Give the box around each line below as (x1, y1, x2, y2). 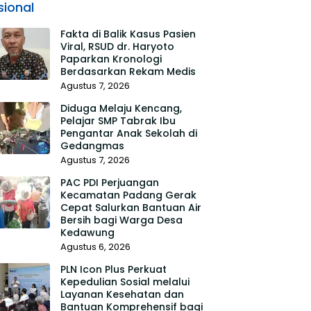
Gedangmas (60, 139, 124, 153)
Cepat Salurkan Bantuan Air (60, 201, 201, 215)
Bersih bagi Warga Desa (60, 213, 183, 227)
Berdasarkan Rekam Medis (60, 65, 196, 78)
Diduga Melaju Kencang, (60, 101, 182, 115)
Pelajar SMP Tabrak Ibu (60, 114, 176, 128)
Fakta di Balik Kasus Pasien (60, 27, 196, 41)
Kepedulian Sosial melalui (60, 275, 190, 289)
